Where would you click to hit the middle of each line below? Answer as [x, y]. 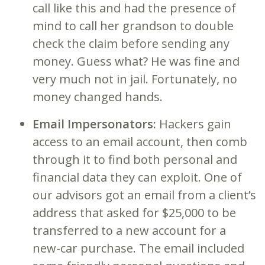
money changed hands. [98, 96]
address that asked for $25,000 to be [134, 212]
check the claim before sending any [131, 43]
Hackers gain [195, 124]
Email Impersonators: [96, 124]
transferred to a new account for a [129, 230]
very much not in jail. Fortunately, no [135, 79]
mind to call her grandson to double [133, 25]
